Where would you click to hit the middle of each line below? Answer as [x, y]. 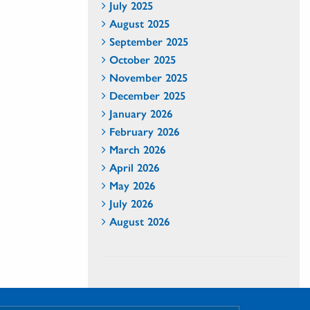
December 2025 [147, 95]
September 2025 [149, 41]
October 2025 [143, 59]
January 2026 [141, 113]
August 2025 [139, 23]
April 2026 [134, 167]
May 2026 [132, 185]
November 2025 [148, 77]
